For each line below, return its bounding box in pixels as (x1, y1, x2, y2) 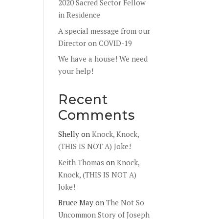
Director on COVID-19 (58, 38, 132, 48)
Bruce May (58, 197, 94, 207)
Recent (58, 91, 109, 108)
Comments (58, 107, 135, 123)
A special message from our (58, 25, 151, 36)
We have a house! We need (58, 54, 148, 64)
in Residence (58, 10, 101, 20)
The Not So (106, 197, 145, 207)
